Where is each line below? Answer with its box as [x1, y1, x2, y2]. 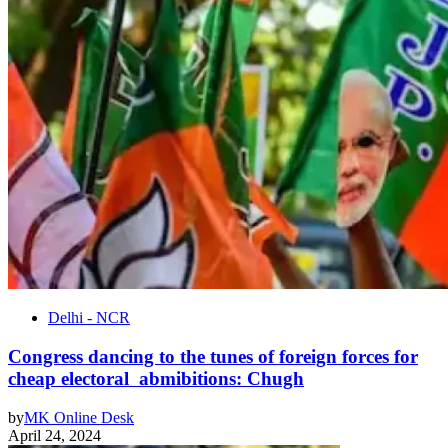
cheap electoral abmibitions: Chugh [8, 368, 304, 390]
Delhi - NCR [48, 309, 130, 327]
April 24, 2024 [8, 426, 101, 444]
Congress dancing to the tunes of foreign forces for [8, 346, 418, 368]
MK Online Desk [24, 408, 134, 426]
